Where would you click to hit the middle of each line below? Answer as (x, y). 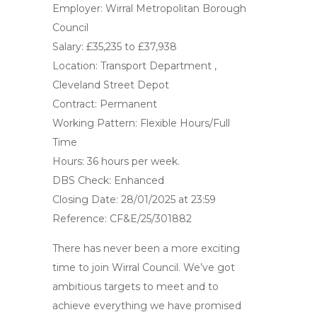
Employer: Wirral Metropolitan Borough (149, 8)
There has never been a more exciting (146, 248)
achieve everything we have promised (147, 306)
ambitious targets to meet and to (136, 287)
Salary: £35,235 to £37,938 (115, 47)
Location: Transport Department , (134, 66)
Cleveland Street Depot (111, 85)
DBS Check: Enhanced (108, 180)
